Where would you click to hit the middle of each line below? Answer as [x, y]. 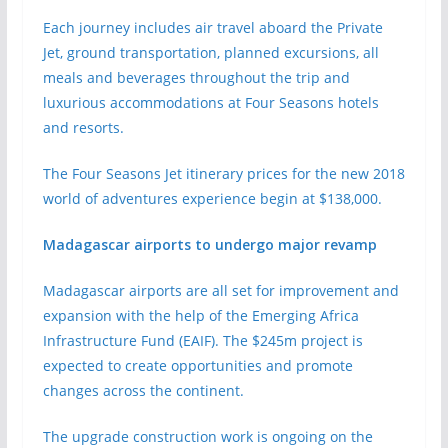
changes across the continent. [143, 390]
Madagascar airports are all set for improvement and [220, 290]
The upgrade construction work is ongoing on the [207, 436]
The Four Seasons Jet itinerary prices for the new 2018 [223, 173]
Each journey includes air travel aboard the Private [212, 27]
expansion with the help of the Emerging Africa [200, 315]
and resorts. [83, 127]
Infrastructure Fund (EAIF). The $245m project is [202, 340]
